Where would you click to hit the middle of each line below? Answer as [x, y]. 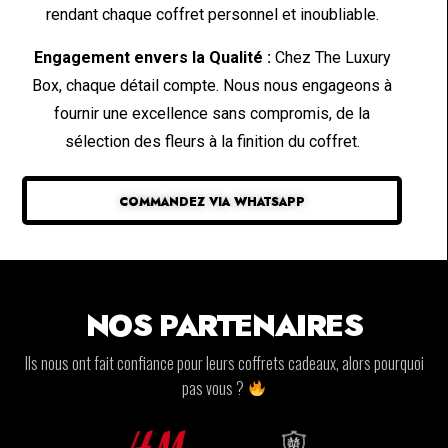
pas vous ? [215, 387]
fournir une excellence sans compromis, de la [212, 114]
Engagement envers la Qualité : [152, 58]
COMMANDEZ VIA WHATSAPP [212, 202]
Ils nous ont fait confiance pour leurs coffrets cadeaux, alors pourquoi [224, 362]
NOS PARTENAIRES [224, 325]
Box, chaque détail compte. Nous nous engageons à [212, 86]
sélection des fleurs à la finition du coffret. [212, 142]
